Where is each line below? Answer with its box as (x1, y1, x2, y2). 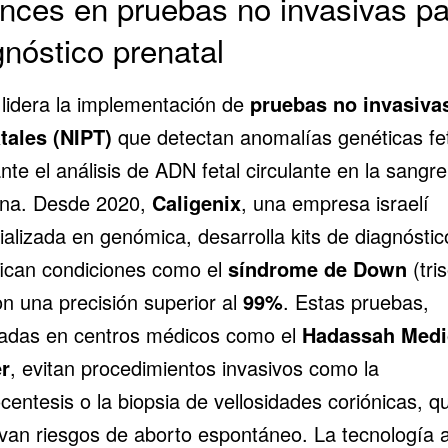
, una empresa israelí (240, 187, 429, 217)
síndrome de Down (227, 253, 407, 283)
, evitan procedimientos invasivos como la (9, 352, 379, 382)
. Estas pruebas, (282, 286, 429, 316)
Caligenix (151, 187, 241, 217)
